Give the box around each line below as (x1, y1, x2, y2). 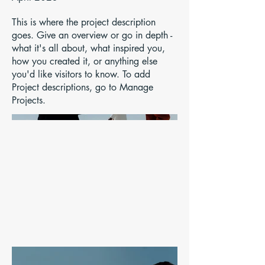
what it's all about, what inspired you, (12, 42, 165, 54)
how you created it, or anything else (12, 55, 157, 67)
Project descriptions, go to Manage (12, 81, 153, 93)
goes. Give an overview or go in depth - (12, 29, 172, 41)
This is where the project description (12, 16, 156, 28)
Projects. (12, 94, 46, 106)
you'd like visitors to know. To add (12, 68, 150, 80)
